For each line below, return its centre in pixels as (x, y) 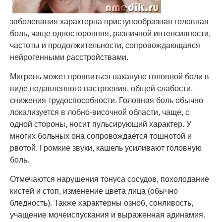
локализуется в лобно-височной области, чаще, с (100, 112)
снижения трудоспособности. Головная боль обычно (107, 100)
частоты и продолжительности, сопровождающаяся (105, 45)
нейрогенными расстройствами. (69, 57)
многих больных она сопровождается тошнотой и (101, 136)
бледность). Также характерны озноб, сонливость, (102, 203)
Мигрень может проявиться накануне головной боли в (110, 77)
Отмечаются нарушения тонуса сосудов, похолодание (110, 179)
